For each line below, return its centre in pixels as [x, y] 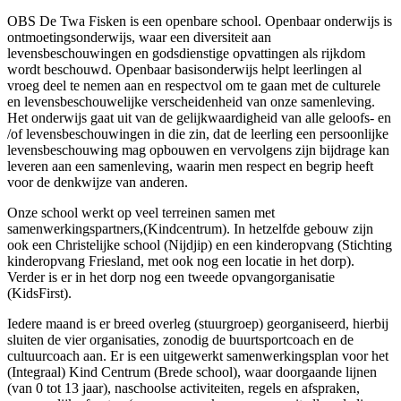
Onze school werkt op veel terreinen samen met [141, 212]
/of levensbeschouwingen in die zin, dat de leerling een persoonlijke [198, 133]
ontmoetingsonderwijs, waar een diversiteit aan [139, 37]
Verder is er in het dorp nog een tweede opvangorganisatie [171, 277]
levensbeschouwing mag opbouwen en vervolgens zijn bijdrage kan [198, 149]
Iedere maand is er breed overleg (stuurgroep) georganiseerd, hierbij [198, 323]
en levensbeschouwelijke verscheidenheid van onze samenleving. [191, 101]
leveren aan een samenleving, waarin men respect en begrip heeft [190, 166]
